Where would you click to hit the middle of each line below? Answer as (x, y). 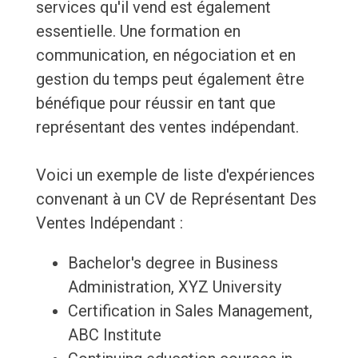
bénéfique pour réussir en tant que (155, 103)
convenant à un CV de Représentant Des (176, 199)
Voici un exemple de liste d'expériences (175, 175)
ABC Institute (114, 335)
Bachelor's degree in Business (173, 263)
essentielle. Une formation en (138, 32)
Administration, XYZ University (174, 287)
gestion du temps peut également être (170, 80)
